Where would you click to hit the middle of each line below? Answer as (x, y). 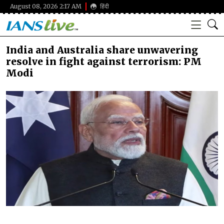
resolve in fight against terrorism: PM (104, 61)
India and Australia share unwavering (102, 50)
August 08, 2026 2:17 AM (46, 6)
